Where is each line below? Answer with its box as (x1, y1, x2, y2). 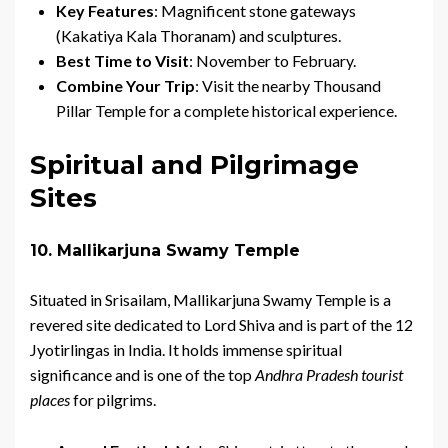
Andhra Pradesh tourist (255, 365, 403, 385)
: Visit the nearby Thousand (195, 76, 381, 96)
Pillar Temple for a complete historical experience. (56, 101, 397, 121)
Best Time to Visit (56, 51, 189, 71)
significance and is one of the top (30, 365, 255, 385)
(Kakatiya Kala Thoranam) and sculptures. (56, 26, 341, 46)
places (30, 390, 70, 410)
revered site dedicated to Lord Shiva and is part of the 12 (30, 315, 413, 335)
